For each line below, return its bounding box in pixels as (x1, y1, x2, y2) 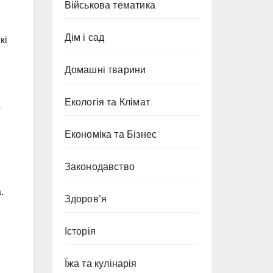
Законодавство (64, 161, 135, 172)
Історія (64, 226, 96, 236)
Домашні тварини (64, 65, 146, 75)
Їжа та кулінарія (64, 258, 137, 269)
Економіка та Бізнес (64, 129, 157, 140)
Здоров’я (64, 194, 107, 204)
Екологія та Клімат (64, 97, 151, 107)
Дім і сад (64, 32, 105, 43)
